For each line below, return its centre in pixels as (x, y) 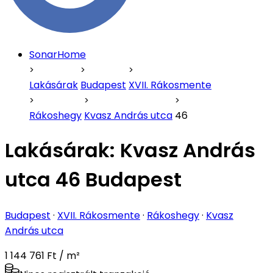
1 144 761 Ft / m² (42, 255)
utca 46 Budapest (93, 180)
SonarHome (58, 55)
